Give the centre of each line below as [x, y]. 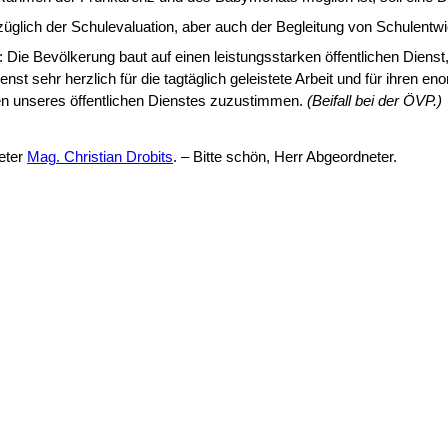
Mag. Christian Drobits [100, 157]
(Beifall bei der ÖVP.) [374, 101]
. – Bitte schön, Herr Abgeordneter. [285, 157]
